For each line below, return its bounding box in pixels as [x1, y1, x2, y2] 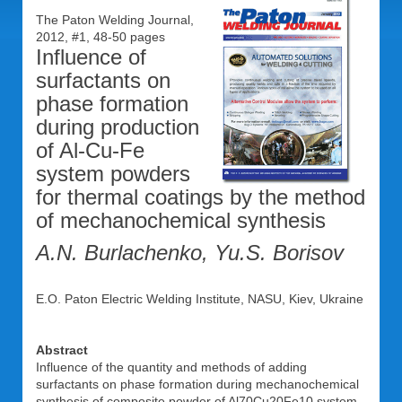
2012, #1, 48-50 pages [36, 30, 172, 44]
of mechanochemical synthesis [36, 208, 326, 232]
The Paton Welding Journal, [36, 13, 194, 27]
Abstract [36, 343, 88, 357]
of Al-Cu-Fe [36, 138, 144, 162]
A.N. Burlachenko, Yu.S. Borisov [36, 240, 344, 265]
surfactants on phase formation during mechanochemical [36, 377, 359, 391]
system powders [36, 162, 190, 186]
